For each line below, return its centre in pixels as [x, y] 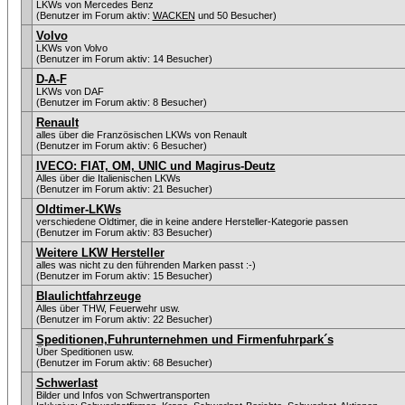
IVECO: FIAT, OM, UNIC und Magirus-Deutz [155, 166]
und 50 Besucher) [235, 15]
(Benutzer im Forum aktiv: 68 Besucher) [124, 363]
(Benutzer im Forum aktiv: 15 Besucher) [124, 276]
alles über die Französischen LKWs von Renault [141, 135]
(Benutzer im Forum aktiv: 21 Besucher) [124, 189]
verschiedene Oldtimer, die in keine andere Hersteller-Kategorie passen [192, 221]
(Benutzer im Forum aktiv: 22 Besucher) [124, 319]
